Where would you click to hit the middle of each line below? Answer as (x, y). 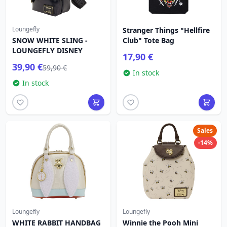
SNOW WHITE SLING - (50, 40)
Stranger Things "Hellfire (166, 30)
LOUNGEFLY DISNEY (47, 50)
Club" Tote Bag (148, 40)
